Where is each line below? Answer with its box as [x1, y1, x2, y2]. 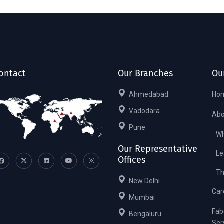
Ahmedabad [126, 90, 168, 98]
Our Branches [118, 68, 173, 79]
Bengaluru [126, 210, 161, 218]
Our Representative [118, 143, 197, 154]
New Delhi [126, 177, 160, 185]
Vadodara [126, 107, 160, 115]
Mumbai [126, 193, 155, 201]
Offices [118, 154, 145, 165]
